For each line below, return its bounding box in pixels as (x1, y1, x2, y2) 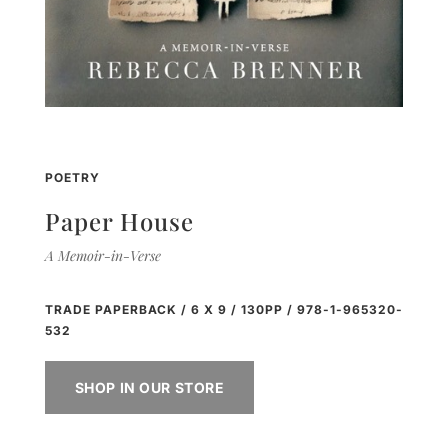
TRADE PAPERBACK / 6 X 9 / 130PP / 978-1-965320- (44, 301, 403, 317)
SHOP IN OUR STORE (74, 378, 225, 396)
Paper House (44, 204, 194, 237)
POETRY (44, 169, 100, 185)
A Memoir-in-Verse (44, 245, 161, 265)
